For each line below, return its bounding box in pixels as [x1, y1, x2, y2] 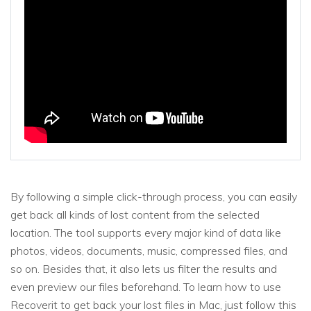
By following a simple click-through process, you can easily [10, 190, 297, 204]
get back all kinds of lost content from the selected [10, 208, 260, 222]
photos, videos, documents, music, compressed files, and [10, 244, 287, 258]
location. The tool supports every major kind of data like [10, 226, 281, 240]
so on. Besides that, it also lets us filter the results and [10, 262, 277, 276]
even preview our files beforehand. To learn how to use [10, 280, 281, 294]
